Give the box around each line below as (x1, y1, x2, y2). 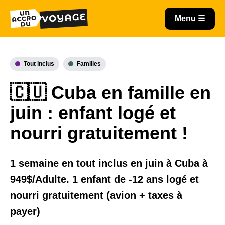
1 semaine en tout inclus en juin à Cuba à (10, 158, 208, 169)
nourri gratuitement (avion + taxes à (10, 190, 182, 201)
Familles (77, 60, 101, 67)
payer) (10, 206, 40, 217)
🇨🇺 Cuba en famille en (10, 82, 211, 103)
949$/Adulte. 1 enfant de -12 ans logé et (10, 174, 199, 185)
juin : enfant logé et (10, 102, 176, 123)
